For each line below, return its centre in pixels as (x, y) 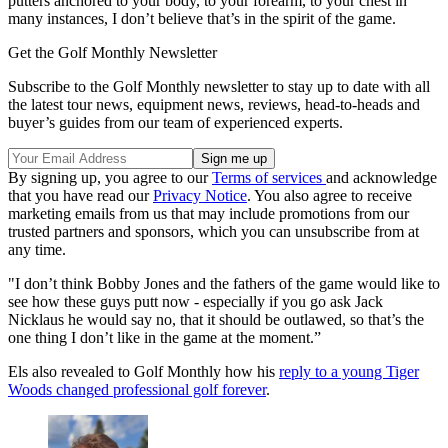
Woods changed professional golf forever (137, 390)
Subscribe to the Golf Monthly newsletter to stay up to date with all (219, 87)
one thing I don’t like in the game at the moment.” (164, 338)
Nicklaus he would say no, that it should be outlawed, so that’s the (216, 320)
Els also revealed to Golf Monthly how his (143, 372)
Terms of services (269, 178)
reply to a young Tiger (349, 372)
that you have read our (80, 196)
